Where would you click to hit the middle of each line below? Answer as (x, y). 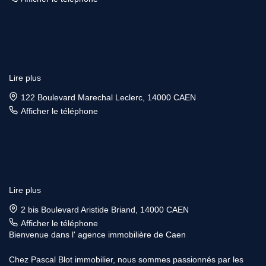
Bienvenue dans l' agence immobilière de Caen (97, 235)
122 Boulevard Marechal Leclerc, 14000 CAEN (108, 98)
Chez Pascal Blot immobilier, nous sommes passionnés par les (126, 260)
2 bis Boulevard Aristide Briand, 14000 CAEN (105, 210)
